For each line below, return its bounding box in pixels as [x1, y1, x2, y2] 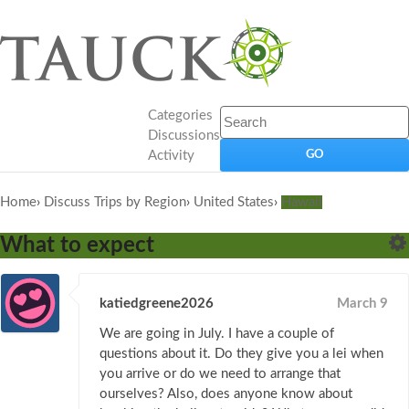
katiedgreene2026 [100, 297, 214, 311]
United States [194, 195, 274, 209]
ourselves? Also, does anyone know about [100, 387, 352, 402]
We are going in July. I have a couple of [100, 327, 334, 341]
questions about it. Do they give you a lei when [100, 347, 383, 362]
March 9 [337, 297, 388, 311]
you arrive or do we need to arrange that [100, 367, 341, 382]
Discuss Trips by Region [44, 195, 186, 209]
